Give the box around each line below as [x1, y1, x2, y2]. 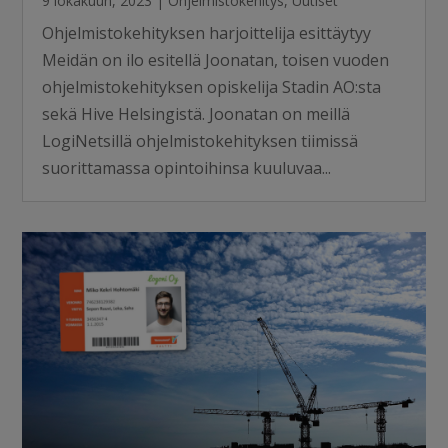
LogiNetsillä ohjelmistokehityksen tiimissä [42, 130, 359, 153]
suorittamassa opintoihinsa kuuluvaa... [42, 157, 332, 180]
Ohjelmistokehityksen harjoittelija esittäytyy [42, 22, 372, 45]
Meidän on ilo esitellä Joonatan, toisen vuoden [42, 49, 390, 72]
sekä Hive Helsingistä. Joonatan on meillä [42, 103, 351, 126]
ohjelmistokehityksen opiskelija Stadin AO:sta [42, 76, 382, 99]
